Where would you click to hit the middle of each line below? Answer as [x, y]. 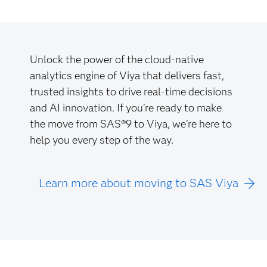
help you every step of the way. [102, 140]
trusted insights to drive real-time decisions [131, 92]
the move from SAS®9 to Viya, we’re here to [131, 124]
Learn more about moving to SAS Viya [139, 183]
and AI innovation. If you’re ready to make [126, 108]
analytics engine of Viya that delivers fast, [127, 76]
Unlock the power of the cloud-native [117, 60]
